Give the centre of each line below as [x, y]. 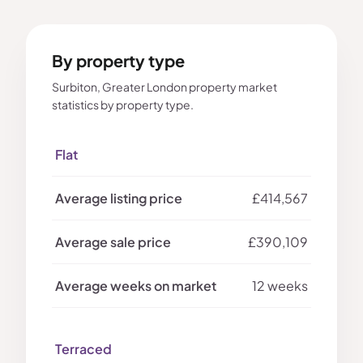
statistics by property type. [123, 105]
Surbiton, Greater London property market [164, 87]
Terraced [83, 349]
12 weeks [280, 286]
